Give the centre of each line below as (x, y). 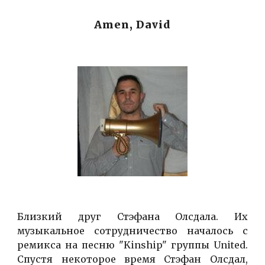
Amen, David (132, 25)
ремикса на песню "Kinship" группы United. (132, 245)
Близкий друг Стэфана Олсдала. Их (132, 217)
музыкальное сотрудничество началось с (132, 231)
